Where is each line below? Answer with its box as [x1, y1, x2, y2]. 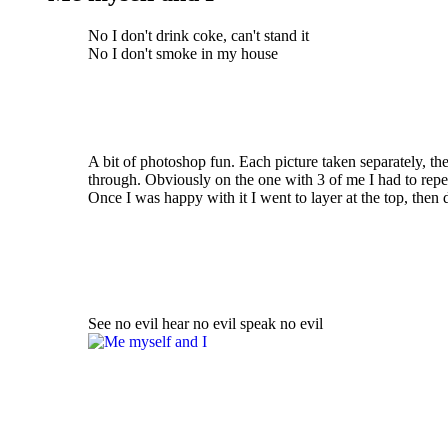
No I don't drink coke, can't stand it [88, 26, 313, 44]
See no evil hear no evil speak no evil [88, 314, 323, 332]
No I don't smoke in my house [88, 44, 282, 62]
